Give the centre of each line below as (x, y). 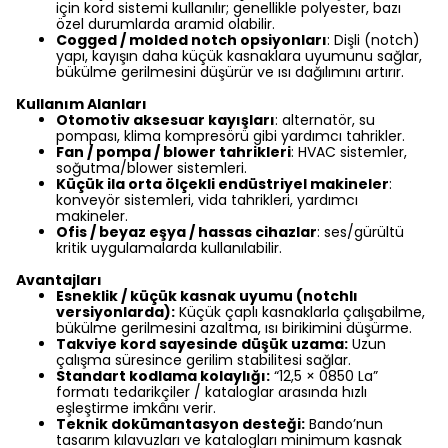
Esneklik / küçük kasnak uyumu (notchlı (207, 296)
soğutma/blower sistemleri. (151, 168)
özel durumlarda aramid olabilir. (165, 24)
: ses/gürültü (360, 232)
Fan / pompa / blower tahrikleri (173, 152)
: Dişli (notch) (373, 40)
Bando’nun (344, 424)
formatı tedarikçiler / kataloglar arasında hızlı (211, 392)
